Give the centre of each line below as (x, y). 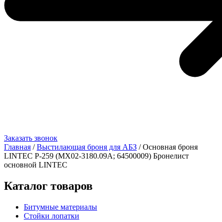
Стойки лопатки (52, 216)
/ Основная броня (167, 147)
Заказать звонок (31, 138)
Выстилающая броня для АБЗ (87, 147)
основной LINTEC (36, 165)
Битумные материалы (60, 207)
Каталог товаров (48, 186)
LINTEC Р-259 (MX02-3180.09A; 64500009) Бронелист (96, 156)
